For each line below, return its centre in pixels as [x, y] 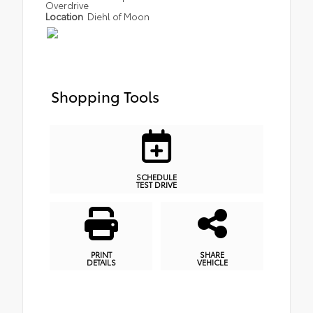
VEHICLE [212, 262]
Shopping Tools [105, 95]
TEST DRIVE [156, 185]
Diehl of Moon [119, 16]
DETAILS [101, 262]
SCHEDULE [156, 177]
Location [65, 16]
